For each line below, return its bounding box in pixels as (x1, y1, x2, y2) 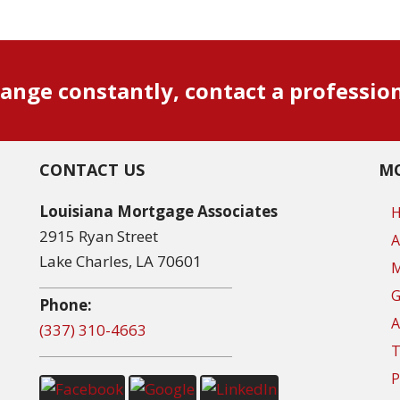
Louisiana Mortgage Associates (38, 201, 278, 221)
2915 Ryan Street (38, 226, 158, 246)
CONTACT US (38, 159, 145, 180)
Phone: (38, 295, 92, 315)
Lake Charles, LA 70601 (38, 251, 202, 271)
